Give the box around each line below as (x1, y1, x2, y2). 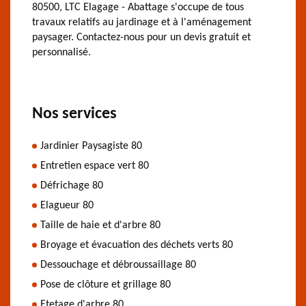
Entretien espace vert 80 (40, 160, 149, 171)
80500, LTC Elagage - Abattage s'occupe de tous (32, 1, 244, 13)
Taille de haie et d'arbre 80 (40, 219, 161, 231)
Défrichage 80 (40, 180, 103, 191)
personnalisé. (32, 46, 91, 58)
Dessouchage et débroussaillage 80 (40, 259, 196, 270)
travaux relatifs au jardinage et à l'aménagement (32, 16, 251, 28)
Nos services (32, 105, 117, 122)
